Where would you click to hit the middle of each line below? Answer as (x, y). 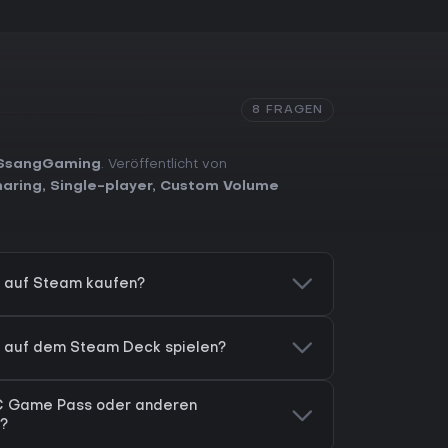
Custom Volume (219, 186)
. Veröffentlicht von (164, 164)
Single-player (101, 186)
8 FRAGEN (287, 110)
